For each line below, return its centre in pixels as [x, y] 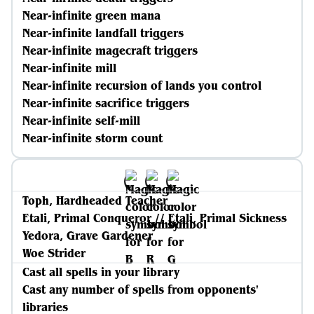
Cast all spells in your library [101, 272]
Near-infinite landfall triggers [103, 33]
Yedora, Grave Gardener [88, 235]
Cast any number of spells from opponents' [141, 289]
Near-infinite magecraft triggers [110, 50]
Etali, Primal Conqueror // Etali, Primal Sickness [155, 218]
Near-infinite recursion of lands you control [142, 86]
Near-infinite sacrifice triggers [106, 103]
